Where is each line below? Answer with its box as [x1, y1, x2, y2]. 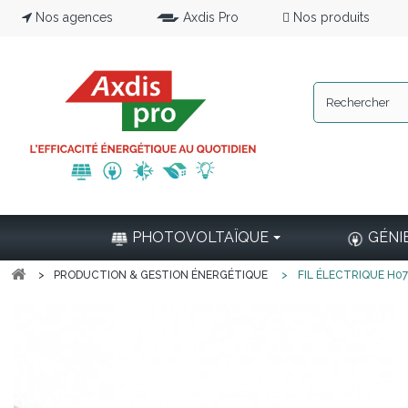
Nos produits [293, 10, 370, 25]
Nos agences [36, 10, 113, 25]
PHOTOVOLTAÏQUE [127, 229, 272, 247]
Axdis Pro [183, 10, 239, 25]
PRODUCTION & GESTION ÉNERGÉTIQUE [54, 269, 268, 282]
